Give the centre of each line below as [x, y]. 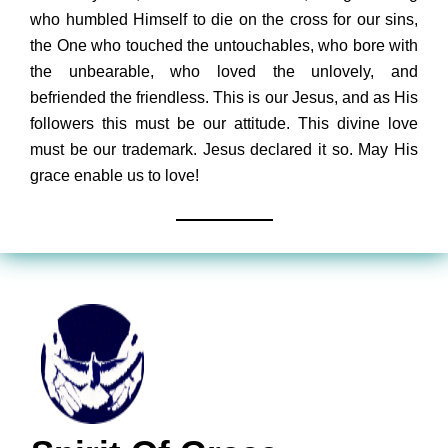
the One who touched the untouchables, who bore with [224, 46]
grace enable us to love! [114, 176]
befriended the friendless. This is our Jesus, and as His [224, 98]
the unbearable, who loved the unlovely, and [224, 72]
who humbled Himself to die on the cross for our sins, [224, 20]
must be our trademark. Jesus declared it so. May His [224, 150]
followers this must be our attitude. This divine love [224, 124]
